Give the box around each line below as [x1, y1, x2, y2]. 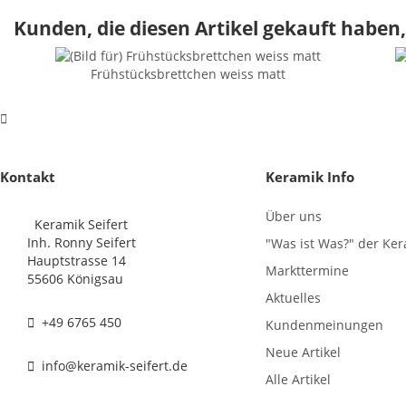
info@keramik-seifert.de [38, 357, 188, 375]
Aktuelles [265, 289, 321, 307]
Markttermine [265, 262, 349, 280]
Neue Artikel [265, 343, 341, 362]
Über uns [265, 208, 322, 226]
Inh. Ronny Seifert [27, 234, 136, 252]
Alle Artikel [265, 371, 331, 389]
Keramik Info [265, 168, 354, 188]
